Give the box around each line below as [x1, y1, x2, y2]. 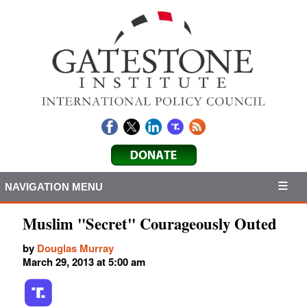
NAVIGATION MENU [4, 180, 103, 193]
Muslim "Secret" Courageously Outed [23, 212, 277, 236]
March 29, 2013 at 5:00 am [23, 254, 145, 270]
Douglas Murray [37, 241, 114, 256]
